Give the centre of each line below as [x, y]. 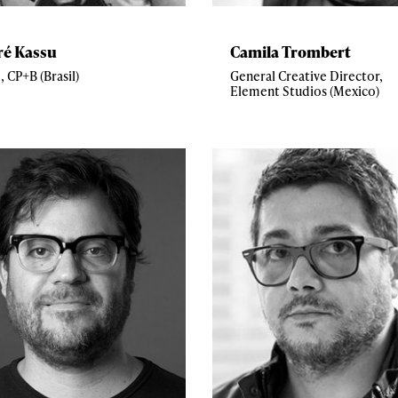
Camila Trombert [291, 51]
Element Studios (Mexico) [305, 91]
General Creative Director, [306, 76]
